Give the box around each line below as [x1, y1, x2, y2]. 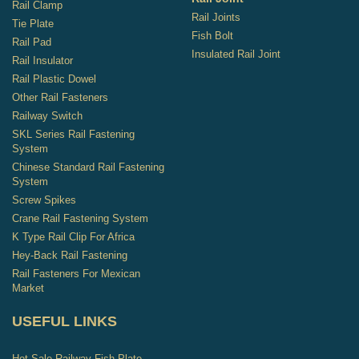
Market [12, 282, 44, 295]
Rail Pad [12, 36, 51, 49]
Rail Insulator [12, 54, 73, 67]
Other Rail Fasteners [12, 91, 108, 104]
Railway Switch [12, 110, 83, 123]
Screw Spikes [12, 194, 76, 207]
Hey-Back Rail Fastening [12, 249, 127, 262]
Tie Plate [12, 18, 54, 30]
